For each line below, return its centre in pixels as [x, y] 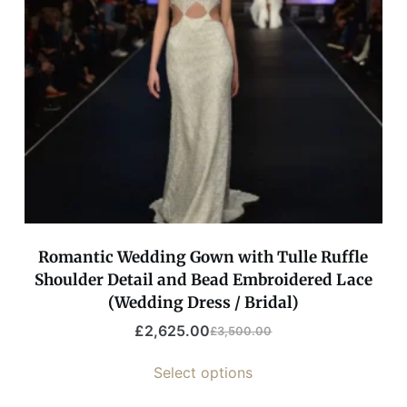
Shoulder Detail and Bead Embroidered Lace [203, 280]
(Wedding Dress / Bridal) [203, 303]
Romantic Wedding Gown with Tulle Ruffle [203, 258]
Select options [203, 373]
